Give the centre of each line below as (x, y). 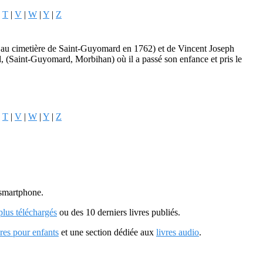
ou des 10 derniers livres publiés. (119, 212)
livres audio (178, 232)
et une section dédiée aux (107, 232)
